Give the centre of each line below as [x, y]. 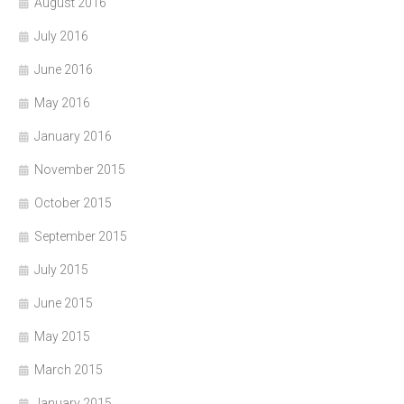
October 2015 [73, 202]
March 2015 [69, 369]
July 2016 [61, 36]
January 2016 [73, 136]
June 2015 [64, 303]
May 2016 [62, 102]
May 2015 [62, 336]
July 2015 [61, 269]
